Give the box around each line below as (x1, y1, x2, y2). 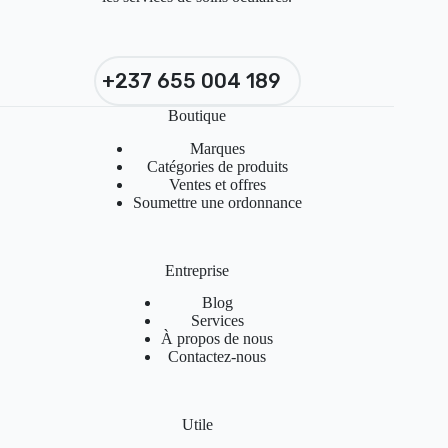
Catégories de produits (146, 157, 288, 175)
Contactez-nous (168, 348, 267, 366)
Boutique (168, 106, 227, 124)
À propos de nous (161, 330, 274, 348)
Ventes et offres (168, 175, 266, 193)
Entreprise (165, 261, 230, 279)
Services (190, 312, 244, 330)
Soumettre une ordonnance (132, 193, 302, 211)
